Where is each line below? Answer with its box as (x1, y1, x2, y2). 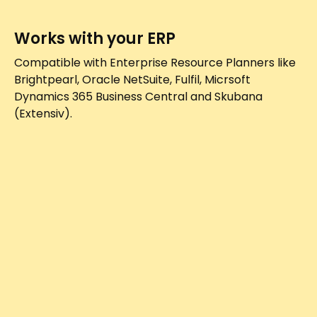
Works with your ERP (14, 28, 175, 50)
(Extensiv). (14, 105, 72, 122)
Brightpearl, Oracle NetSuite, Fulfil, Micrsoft (14, 71, 250, 88)
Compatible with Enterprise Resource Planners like (14, 54, 296, 71)
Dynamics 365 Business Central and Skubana (14, 88, 263, 105)
